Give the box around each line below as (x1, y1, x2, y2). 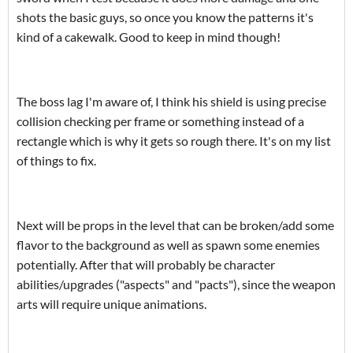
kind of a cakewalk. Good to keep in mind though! (17, 29, 281, 45)
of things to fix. (17, 153, 96, 169)
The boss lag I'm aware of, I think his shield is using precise (17, 94, 326, 110)
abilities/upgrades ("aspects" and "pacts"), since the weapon (17, 277, 336, 292)
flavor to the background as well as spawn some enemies (17, 237, 320, 253)
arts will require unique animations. (17, 296, 206, 312)
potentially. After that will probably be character (17, 257, 275, 273)
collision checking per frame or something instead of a (17, 113, 304, 129)
